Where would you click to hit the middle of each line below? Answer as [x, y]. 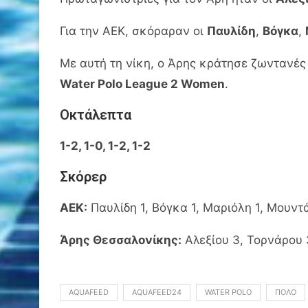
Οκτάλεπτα [96, 114]
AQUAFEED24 [157, 292]
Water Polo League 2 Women [142, 84]
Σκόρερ [83, 176]
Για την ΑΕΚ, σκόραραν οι [133, 31]
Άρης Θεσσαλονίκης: [121, 240]
